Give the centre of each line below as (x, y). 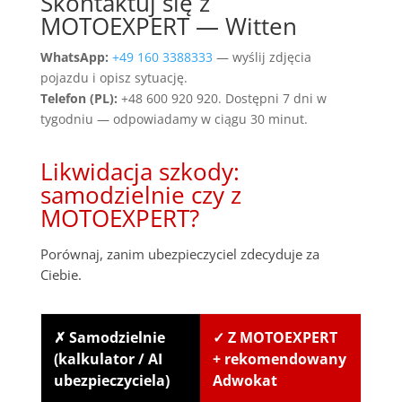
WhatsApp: (74, 57)
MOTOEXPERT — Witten (168, 26)
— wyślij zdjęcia (262, 57)
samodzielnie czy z (140, 194)
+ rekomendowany (279, 358)
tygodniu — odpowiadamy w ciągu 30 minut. (174, 118)
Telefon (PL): (79, 98)
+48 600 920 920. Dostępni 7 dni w (222, 98)
